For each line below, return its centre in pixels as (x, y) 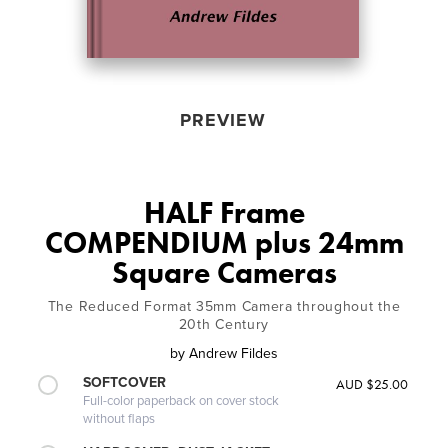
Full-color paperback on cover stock (181, 400)
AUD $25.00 (371, 383)
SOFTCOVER (125, 382)
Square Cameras (224, 272)
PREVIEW (222, 119)
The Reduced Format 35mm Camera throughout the (224, 306)
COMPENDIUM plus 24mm (224, 242)
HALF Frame (224, 212)
